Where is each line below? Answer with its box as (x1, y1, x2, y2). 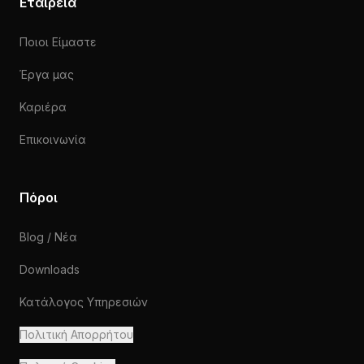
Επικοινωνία (19, 132, 86, 146)
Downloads (19, 262, 80, 276)
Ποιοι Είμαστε (19, 35, 97, 49)
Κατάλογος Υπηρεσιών (19, 295, 148, 309)
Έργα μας (19, 67, 74, 81)
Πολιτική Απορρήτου (19, 327, 133, 341)
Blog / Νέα (19, 230, 77, 244)
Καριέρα (19, 100, 67, 114)
